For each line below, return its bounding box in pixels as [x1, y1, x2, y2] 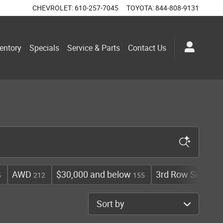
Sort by [88, 194, 113, 204]
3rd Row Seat [156, 169, 209, 180]
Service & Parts [67, 43, 120, 53]
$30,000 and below [56, 169, 131, 180]
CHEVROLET [32, 4, 72, 12]
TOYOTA [126, 4, 152, 12]
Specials [29, 43, 59, 53]
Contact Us [128, 43, 166, 53]
